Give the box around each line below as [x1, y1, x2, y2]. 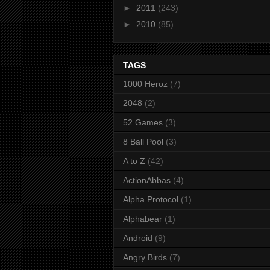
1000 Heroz [123, 79, 168, 89]
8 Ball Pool [123, 137, 163, 147]
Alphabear [123, 214, 162, 224]
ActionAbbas [123, 175, 171, 186]
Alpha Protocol [123, 195, 178, 205]
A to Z [123, 156, 145, 166]
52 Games [123, 118, 163, 128]
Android [123, 233, 152, 243]
